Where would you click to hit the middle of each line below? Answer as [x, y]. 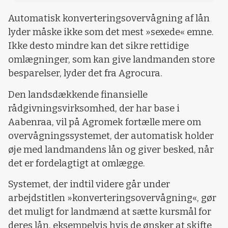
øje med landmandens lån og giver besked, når [111, 149]
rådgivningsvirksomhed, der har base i [94, 108]
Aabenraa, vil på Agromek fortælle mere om [105, 122]
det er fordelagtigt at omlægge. [77, 163]
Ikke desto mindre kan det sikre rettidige [98, 46]
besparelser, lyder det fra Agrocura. [85, 74]
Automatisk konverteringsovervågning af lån [109, 19]
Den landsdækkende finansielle [78, 94]
